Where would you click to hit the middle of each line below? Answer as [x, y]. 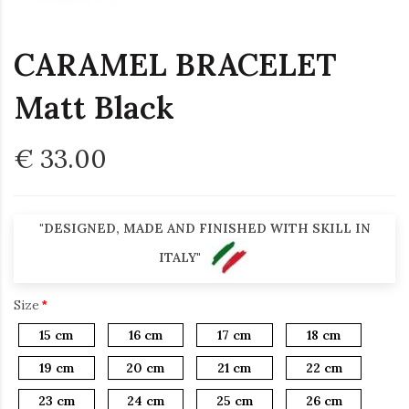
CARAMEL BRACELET [175, 64]
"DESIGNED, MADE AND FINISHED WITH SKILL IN [204, 228]
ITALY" [182, 257]
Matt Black [94, 107]
